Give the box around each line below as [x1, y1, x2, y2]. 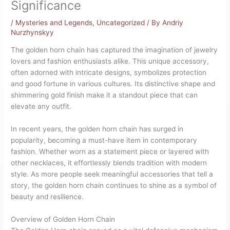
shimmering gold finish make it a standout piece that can [11, 91, 198, 100]
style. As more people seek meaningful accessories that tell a [11, 170, 214, 179]
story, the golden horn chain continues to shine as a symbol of [11, 181, 217, 190]
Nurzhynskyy [11, 28, 54, 36]
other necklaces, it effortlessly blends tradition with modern [11, 159, 207, 167]
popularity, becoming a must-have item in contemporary [11, 136, 198, 145]
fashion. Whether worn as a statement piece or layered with [11, 147, 209, 156]
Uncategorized [97, 18, 145, 27]
